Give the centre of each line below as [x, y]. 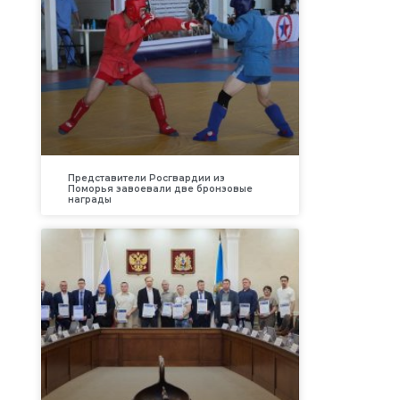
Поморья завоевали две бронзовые [160, 188]
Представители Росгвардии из [146, 178]
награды [89, 199]
